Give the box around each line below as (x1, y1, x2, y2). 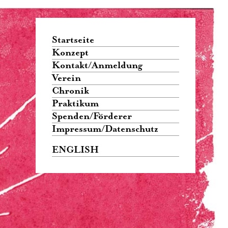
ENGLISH (52, 144, 99, 156)
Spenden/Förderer (52, 110, 132, 123)
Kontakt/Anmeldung (52, 60, 142, 72)
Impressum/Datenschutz (52, 123, 158, 135)
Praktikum (52, 98, 99, 110)
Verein (52, 72, 81, 84)
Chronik (52, 85, 89, 97)
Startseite (52, 34, 94, 46)
